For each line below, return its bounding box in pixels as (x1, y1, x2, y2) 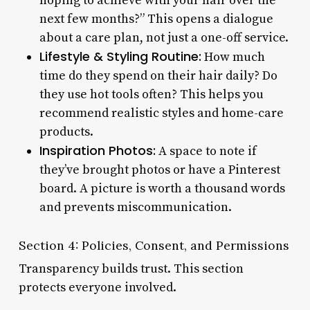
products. (39, 123, 93, 140)
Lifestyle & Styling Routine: (39, 47, 201, 65)
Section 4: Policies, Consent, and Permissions (18, 237, 289, 253)
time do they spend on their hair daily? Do (39, 67, 277, 84)
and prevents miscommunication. (39, 199, 232, 215)
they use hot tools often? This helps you (39, 86, 264, 102)
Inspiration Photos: (39, 141, 156, 159)
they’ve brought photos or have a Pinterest (39, 161, 280, 178)
